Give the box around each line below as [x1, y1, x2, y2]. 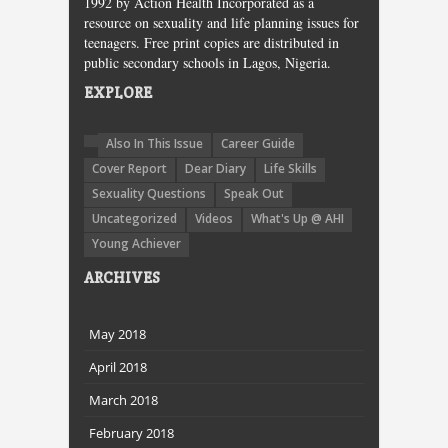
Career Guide [221, 135, 295, 153]
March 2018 [89, 391, 158, 410]
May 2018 [89, 325, 146, 344]
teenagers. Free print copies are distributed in [84, 33, 339, 53]
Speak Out [224, 185, 284, 203]
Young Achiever [92, 235, 181, 253]
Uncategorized [92, 210, 177, 228]
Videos [195, 210, 233, 228]
